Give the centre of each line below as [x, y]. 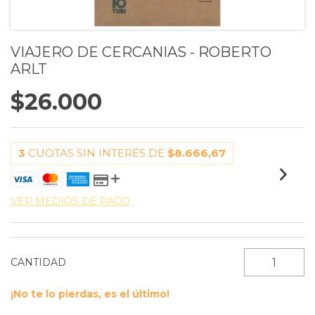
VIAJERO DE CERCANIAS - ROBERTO [141, 52]
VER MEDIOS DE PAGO [70, 201]
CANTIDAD [38, 262]
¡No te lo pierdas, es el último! [90, 294]
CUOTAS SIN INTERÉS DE [98, 153]
